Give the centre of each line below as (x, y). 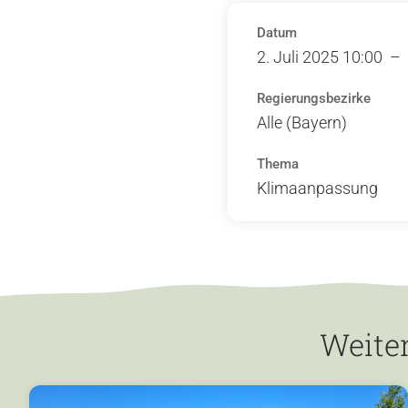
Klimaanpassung (317, 188)
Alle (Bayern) (302, 122)
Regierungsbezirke (314, 98)
